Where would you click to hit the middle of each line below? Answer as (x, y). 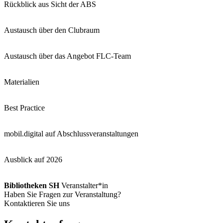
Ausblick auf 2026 (33, 159)
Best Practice (24, 108)
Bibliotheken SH (32, 185)
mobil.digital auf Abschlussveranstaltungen (71, 133)
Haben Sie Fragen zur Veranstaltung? (62, 194)
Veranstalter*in (84, 185)
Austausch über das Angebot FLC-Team (67, 56)
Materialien (22, 82)
